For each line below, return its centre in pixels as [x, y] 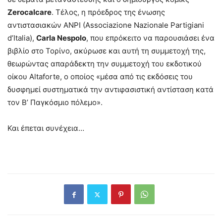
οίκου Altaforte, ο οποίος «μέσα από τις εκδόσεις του [100, 77]
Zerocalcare [29, 12]
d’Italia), [22, 38]
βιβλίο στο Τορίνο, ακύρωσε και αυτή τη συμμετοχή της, [107, 51]
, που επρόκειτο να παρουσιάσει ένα [150, 38]
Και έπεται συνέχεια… [46, 128]
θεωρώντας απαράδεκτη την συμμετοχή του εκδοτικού [105, 64]
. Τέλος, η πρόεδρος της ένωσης [108, 12]
